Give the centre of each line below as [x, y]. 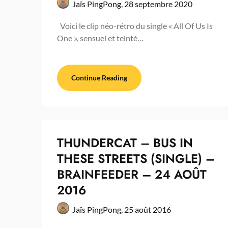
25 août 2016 [148, 210]
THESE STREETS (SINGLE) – [136, 159]
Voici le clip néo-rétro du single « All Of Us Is [135, 26]
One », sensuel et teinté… [100, 38]
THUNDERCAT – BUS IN [125, 143]
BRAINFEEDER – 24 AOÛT [132, 175]
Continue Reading [99, 78]
